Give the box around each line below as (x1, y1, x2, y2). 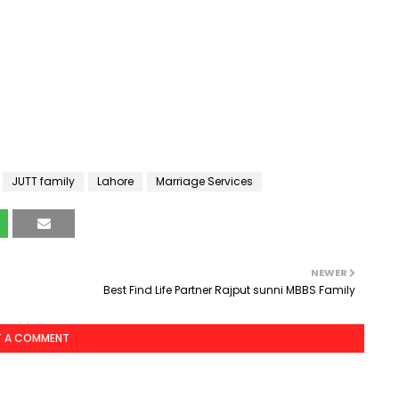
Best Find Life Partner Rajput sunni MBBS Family (103, 282, 355, 297)
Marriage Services (156, 174, 253, 189)
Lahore (97, 174, 134, 189)
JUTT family (12, 174, 75, 189)
